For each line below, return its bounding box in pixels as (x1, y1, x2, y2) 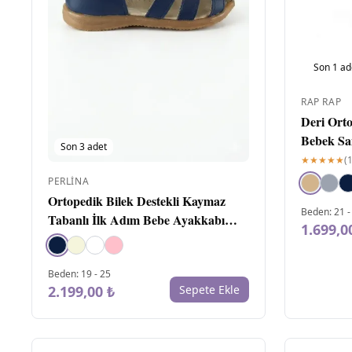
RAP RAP (301, 95, 342, 109)
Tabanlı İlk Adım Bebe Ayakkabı (48, 210, 225, 229)
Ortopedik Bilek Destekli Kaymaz (48, 191, 225, 210)
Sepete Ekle (179, 281, 240, 297)
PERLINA (48, 174, 90, 188)
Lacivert (48, 229, 92, 247)
